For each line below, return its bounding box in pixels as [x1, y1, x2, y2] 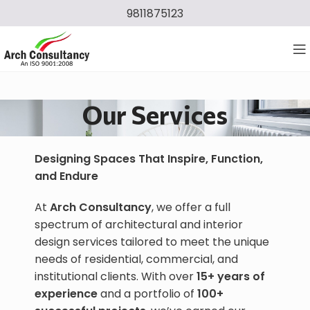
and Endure [35, 168, 98, 184]
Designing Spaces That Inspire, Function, [35, 151, 263, 167]
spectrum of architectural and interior [35, 217, 243, 232]
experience [35, 286, 98, 302]
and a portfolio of [98, 286, 197, 302]
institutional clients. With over [35, 268, 197, 284]
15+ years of [197, 268, 265, 284]
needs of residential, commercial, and [35, 251, 238, 267]
